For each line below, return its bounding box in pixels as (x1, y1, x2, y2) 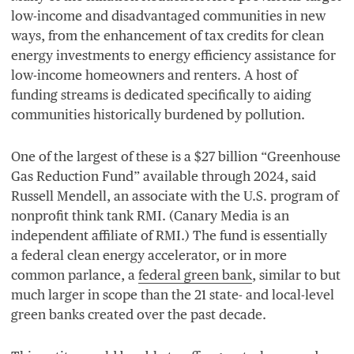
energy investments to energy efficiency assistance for (11, 47, 336, 63)
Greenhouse (267, 148, 341, 164)
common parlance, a (11, 266, 138, 283)
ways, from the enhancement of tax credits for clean (11, 27, 324, 43)
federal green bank (138, 266, 252, 283)
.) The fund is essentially (181, 227, 327, 243)
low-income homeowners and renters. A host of (11, 66, 297, 83)
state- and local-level (206, 286, 334, 303)
